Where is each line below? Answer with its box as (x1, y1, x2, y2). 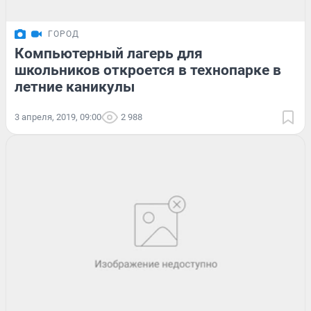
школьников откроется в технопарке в (15, 62, 281, 79)
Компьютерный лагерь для (15, 45, 203, 62)
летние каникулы (15, 78, 135, 96)
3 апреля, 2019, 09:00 (15, 112, 101, 123)
